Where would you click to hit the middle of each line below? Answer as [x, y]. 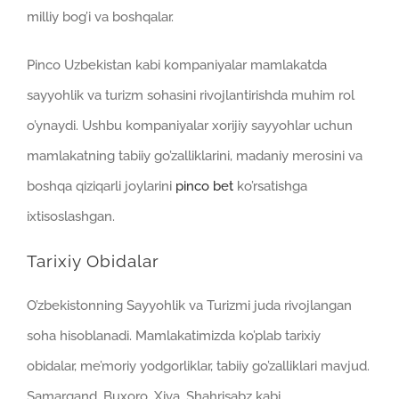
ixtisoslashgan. [71, 216]
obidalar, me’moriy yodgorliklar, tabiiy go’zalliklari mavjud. [198, 366]
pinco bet [204, 186]
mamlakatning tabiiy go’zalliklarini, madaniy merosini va [195, 155]
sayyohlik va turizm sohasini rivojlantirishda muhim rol [191, 95]
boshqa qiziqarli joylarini [101, 186]
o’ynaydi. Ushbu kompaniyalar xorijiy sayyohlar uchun [190, 125]
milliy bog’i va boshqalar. [100, 16]
